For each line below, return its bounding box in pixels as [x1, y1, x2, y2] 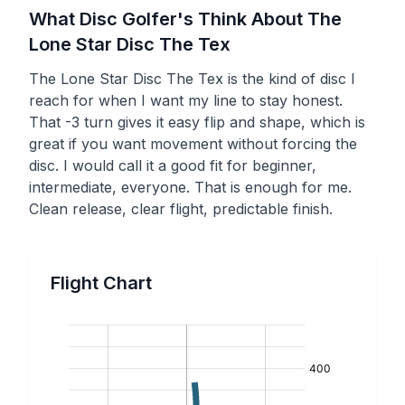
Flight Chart [51, 271, 152, 294]
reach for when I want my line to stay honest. [29, 90, 343, 109]
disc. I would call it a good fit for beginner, [29, 155, 316, 174]
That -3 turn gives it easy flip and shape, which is [29, 112, 365, 131]
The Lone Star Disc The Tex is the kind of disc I [29, 69, 355, 88]
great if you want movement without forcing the [29, 134, 357, 153]
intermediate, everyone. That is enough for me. [29, 177, 352, 196]
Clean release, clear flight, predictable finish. [29, 199, 333, 218]
